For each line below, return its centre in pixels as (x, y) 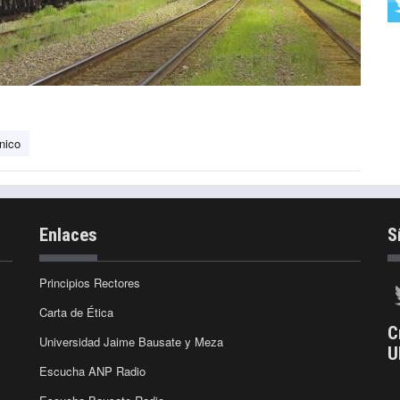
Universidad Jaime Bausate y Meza (131, 341)
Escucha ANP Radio (92, 371)
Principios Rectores (90, 282)
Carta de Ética (76, 312)
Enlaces (68, 234)
